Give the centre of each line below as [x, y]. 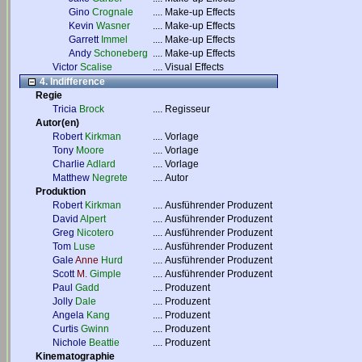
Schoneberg [121, 53]
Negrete [110, 178]
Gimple [105, 274]
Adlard [101, 164]
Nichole [69, 343]
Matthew [71, 178]
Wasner [113, 26]
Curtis [65, 329]
